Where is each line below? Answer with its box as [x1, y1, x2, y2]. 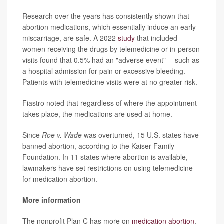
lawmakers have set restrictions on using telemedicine [22, 163, 193, 173]
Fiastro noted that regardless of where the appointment [22, 98, 197, 108]
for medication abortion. [22, 174, 97, 184]
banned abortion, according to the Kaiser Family [22, 141, 174, 151]
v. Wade [57, 130, 82, 140]
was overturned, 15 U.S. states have [82, 130, 199, 140]
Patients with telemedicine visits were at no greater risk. [22, 77, 197, 87]
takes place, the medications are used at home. [22, 109, 172, 119]
